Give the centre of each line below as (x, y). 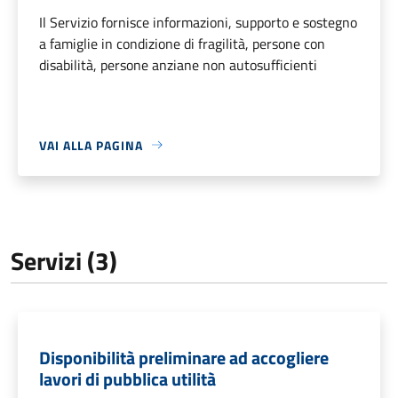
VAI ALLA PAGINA (91, 145)
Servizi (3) (64, 260)
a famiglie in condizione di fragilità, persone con (182, 43)
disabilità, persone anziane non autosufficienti (178, 64)
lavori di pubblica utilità (127, 378)
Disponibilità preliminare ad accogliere (184, 357)
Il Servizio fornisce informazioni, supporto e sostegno (198, 22)
